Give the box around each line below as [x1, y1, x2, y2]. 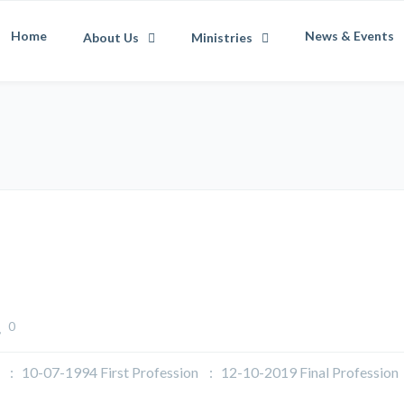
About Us [83, 30, 139, 45]
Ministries [191, 30, 252, 45]
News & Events [305, 28, 394, 43]
